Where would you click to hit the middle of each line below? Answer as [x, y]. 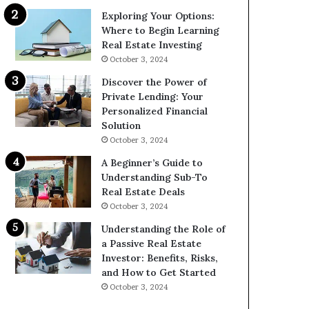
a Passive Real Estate [152, 243]
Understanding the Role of [164, 229]
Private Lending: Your [153, 97]
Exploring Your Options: [158, 16]
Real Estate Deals [143, 192]
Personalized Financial [155, 111]
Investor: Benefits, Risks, [160, 258]
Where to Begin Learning [161, 30]
